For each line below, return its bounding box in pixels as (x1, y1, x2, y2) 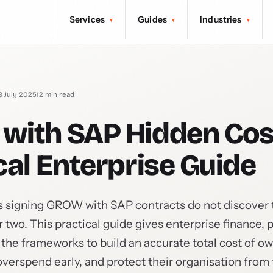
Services (69, 14, 105, 25)
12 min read (36, 90, 74, 99)
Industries (200, 14, 242, 25)
